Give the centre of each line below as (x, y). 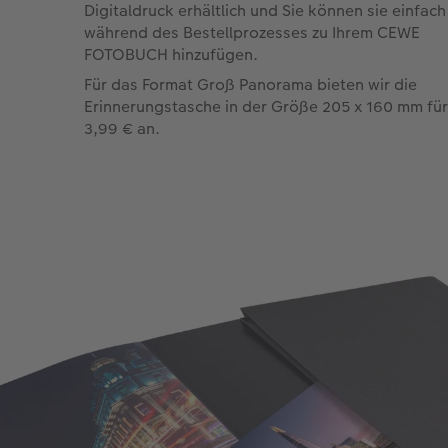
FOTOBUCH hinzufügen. (171, 54)
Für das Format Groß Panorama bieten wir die (250, 84)
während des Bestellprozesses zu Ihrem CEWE (252, 32)
